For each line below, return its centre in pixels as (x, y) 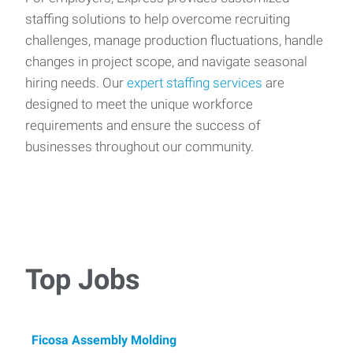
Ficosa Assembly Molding (104, 340)
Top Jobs (83, 280)
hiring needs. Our (76, 83)
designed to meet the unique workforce (139, 104)
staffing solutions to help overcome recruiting (158, 19)
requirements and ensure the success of (143, 125)
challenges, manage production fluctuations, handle (174, 40)
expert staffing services (195, 83)
